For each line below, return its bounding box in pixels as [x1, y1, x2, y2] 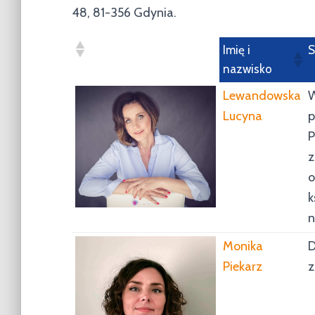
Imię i [223, 43, 250, 57]
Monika [223, 238, 263, 254]
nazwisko [223, 62, 272, 76]
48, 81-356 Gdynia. [72, 5, 176, 20]
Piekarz [223, 259, 262, 274]
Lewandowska [223, 88, 301, 103]
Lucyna [223, 108, 262, 124]
